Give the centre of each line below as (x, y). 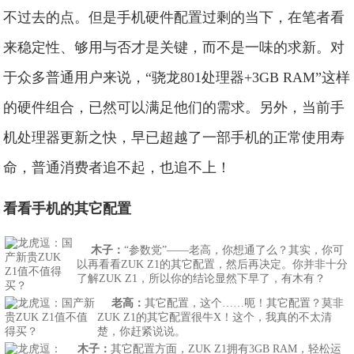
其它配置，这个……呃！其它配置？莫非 (245, 303)
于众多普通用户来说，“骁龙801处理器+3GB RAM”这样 (177, 77)
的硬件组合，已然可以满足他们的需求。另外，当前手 (174, 107)
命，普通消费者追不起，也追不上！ (117, 168)
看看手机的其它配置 (68, 209)
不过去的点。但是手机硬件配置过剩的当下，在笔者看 (174, 17)
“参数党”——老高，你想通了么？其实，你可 (234, 250)
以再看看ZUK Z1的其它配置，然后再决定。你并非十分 (213, 264)
